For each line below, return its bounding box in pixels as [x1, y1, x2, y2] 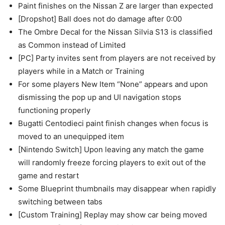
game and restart [18, 171, 79, 180]
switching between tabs [18, 197, 102, 206]
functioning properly [18, 105, 90, 115]
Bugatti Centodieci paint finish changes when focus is [18, 119, 208, 128]
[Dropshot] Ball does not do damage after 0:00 [18, 14, 182, 24]
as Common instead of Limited [18, 40, 126, 50]
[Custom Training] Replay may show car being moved [18, 210, 207, 219]
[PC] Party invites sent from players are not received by [18, 53, 215, 63]
